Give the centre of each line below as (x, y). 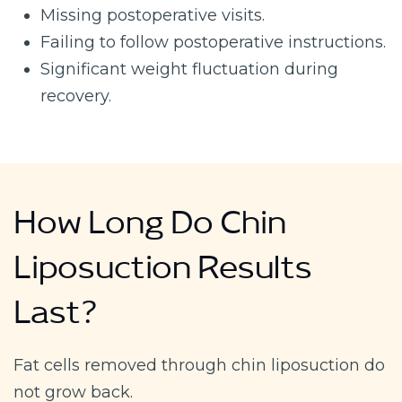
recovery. (76, 96)
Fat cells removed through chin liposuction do (199, 365)
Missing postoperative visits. (153, 15)
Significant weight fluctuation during (189, 69)
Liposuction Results (163, 275)
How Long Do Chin (150, 230)
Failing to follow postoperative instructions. (213, 42)
